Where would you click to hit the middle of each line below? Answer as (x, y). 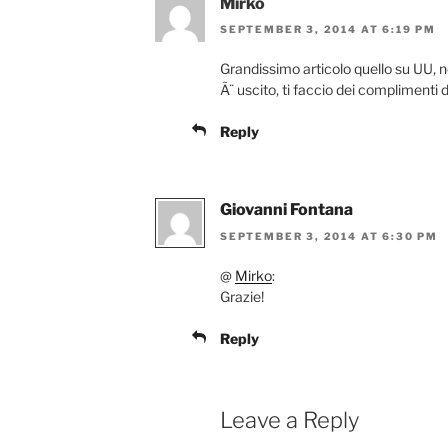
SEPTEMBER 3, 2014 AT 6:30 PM (329, 235)
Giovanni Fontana (286, 210)
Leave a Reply (289, 419)
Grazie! (242, 296)
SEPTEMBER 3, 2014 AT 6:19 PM (328, 29)
